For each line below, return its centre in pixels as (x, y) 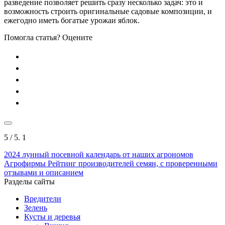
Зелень (36, 207)
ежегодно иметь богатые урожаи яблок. (72, 20)
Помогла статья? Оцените (48, 37)
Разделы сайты (29, 181)
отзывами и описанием (44, 172)
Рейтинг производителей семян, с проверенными (132, 163)
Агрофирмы (25, 163)
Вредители (43, 198)
